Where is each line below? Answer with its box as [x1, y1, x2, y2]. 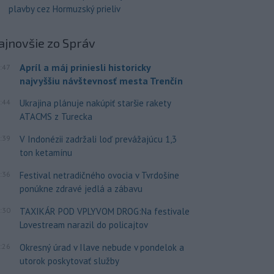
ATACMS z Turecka [19, 110, 92, 122]
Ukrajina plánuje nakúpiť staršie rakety [19, 97, 171, 109]
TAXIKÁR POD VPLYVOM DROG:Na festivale [19, 205, 190, 217]
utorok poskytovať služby [19, 254, 119, 267]
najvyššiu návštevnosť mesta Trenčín [19, 74, 183, 87]
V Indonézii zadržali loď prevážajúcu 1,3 [19, 133, 177, 145]
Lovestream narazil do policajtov [19, 218, 148, 231]
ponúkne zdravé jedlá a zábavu [19, 182, 143, 194]
